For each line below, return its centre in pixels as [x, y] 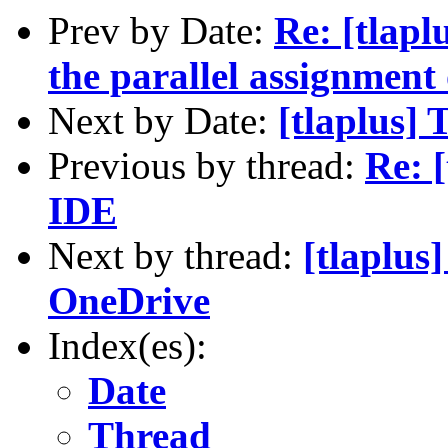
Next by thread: [175, 255]
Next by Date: [163, 120]
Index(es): [127, 345]
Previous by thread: [206, 165]
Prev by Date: [161, 30]
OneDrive [129, 300]
